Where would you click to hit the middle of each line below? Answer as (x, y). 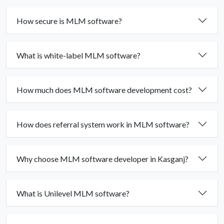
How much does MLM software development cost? (104, 89)
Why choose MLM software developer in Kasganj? (102, 158)
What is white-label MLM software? (78, 55)
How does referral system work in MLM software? (103, 124)
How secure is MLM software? (69, 20)
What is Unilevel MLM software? (73, 193)
